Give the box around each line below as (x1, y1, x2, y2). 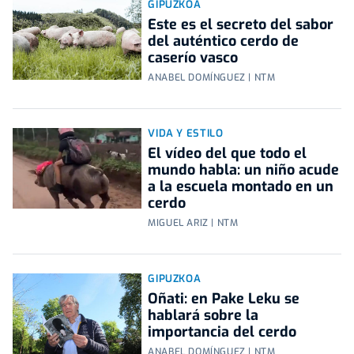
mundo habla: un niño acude (148, 160, 340, 180)
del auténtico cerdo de (148, 32, 299, 51)
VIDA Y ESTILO (148, 126, 224, 141)
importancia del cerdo (148, 322, 297, 342)
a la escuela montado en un (148, 177, 334, 197)
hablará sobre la (148, 306, 259, 326)
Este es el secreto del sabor (148, 15, 334, 35)
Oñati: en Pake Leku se (148, 289, 300, 309)
